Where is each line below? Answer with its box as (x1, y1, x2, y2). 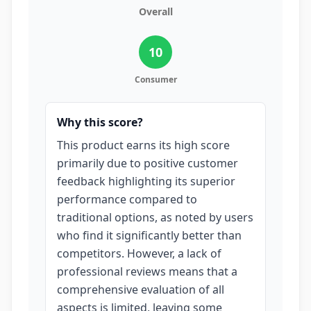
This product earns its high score (57, 137, 230, 153)
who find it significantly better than (57, 228, 242, 243)
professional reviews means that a (57, 264, 237, 279)
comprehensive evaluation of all (57, 282, 224, 297)
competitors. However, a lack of (57, 246, 221, 261)
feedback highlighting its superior (57, 174, 235, 189)
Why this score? (57, 115, 143, 130)
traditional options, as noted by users (57, 210, 253, 225)
